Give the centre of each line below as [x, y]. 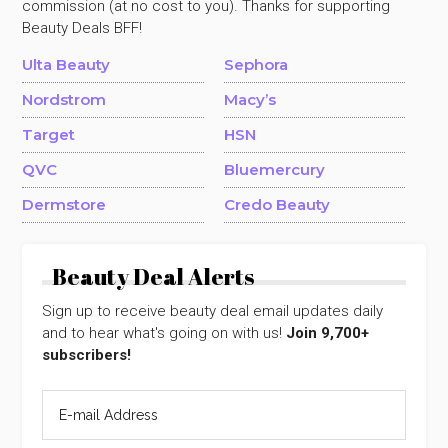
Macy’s [249, 99]
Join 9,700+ [328, 332]
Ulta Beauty [66, 64]
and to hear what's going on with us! [164, 332]
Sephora [255, 64]
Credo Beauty [276, 204]
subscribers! [87, 354]
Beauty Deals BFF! [82, 27]
